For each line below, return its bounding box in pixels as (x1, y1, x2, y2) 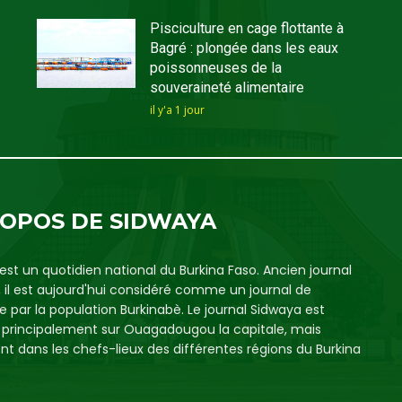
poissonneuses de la (149, 58, 282, 76)
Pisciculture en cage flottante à (149, 19, 344, 37)
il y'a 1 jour (149, 101, 205, 118)
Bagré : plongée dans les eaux (149, 39, 338, 57)
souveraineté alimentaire (149, 78, 304, 96)
